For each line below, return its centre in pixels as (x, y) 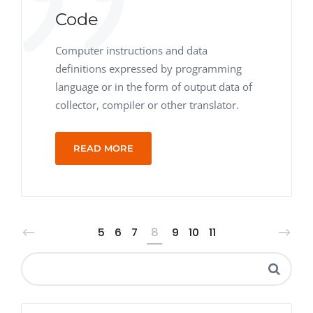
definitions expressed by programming (148, 68)
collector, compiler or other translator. (147, 105)
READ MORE (103, 148)
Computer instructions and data (131, 50)
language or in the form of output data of (154, 87)
